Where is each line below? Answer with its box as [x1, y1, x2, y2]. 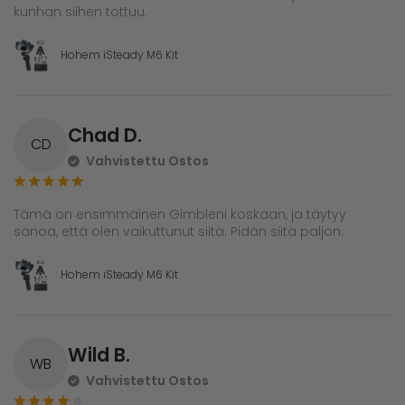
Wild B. [68, 342, 130, 369]
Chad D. [68, 122, 142, 149]
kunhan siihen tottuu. [14, 3, 147, 22]
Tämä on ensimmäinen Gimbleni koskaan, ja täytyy [14, 205, 346, 224]
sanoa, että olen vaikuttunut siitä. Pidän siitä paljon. [14, 222, 344, 241]
